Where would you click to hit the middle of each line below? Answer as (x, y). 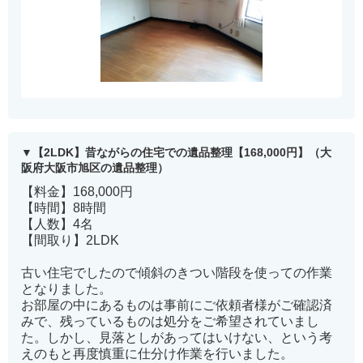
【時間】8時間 (64, 208)
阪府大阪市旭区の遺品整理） (95, 168)
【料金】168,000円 (77, 192)
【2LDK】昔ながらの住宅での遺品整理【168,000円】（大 (182, 153)
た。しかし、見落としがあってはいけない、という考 (177, 338)
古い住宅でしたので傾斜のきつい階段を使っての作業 (177, 273)
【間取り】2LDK (70, 241)
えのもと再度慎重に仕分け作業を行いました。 (157, 354)
